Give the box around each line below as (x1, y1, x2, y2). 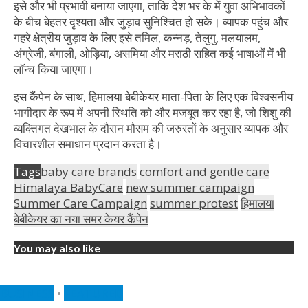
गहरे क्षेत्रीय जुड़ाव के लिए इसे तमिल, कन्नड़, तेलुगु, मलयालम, (14, 30, 261, 46)
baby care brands (41, 164, 137, 180)
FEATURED (64, 285, 123, 301)
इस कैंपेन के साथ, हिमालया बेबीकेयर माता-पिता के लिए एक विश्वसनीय (14, 89, 293, 105)
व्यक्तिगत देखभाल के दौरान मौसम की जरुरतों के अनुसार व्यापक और (14, 120, 288, 137)
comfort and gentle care (140, 164, 269, 180)
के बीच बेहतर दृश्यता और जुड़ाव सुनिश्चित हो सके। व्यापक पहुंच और (14, 14, 288, 30)
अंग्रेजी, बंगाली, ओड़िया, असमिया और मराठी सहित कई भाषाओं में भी (14, 45, 286, 62)
